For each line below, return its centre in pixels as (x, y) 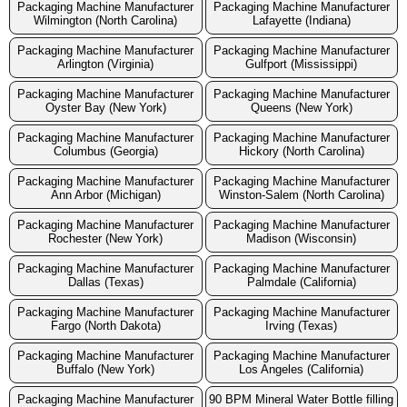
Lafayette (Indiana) (301, 21)
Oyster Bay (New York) (105, 108)
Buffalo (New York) (106, 370)
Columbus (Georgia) (105, 152)
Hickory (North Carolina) (301, 152)
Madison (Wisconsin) (302, 239)
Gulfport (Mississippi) (302, 65)
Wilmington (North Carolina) (106, 21)
